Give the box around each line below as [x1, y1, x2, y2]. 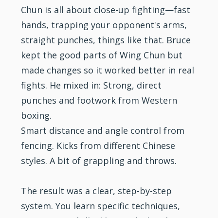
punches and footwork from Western [21, 94, 178, 106]
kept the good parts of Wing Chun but [21, 49, 183, 61]
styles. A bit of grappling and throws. [21, 154, 177, 166]
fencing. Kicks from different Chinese [21, 139, 176, 151]
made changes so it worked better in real [21, 64, 195, 76]
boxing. [21, 109, 52, 121]
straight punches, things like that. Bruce [21, 34, 191, 46]
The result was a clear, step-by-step [21, 184, 172, 197]
